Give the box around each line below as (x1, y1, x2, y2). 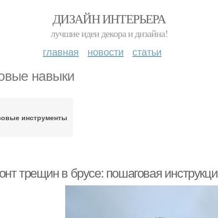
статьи (132, 44, 162, 58)
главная (43, 44, 79, 58)
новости (88, 44, 124, 58)
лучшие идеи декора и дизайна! (50, 27, 168, 40)
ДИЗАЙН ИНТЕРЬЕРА (52, 10, 166, 27)
